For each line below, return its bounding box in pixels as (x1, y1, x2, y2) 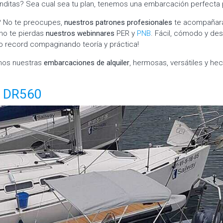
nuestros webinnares (46, 28, 114, 38)
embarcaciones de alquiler (44, 58, 129, 67)
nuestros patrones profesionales (64, 17, 172, 27)
